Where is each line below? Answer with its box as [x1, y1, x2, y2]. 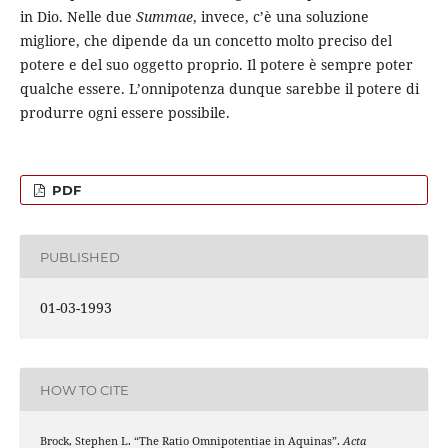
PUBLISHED [39, 248, 120, 265]
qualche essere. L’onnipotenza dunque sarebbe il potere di [19, 79, 419, 99]
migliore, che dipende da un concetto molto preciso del [19, 31, 392, 51]
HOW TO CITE [39, 381, 129, 398]
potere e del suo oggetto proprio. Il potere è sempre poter [19, 55, 413, 75]
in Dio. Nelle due [19, 7, 136, 27]
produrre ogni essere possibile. [19, 103, 230, 123]
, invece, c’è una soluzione [192, 7, 369, 27]
